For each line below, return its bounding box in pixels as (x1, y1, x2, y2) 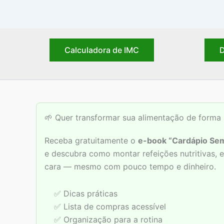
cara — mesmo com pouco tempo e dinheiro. (44, 161, 216, 172)
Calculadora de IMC (64, 45, 139, 55)
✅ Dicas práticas (54, 188, 118, 199)
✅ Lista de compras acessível (54, 201, 166, 212)
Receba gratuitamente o (44, 135, 138, 146)
